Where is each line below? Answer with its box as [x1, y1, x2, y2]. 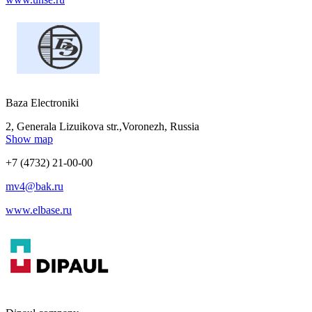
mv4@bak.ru [6, 180, 63, 192]
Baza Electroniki [6, 96, 79, 109]
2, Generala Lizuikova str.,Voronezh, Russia [6, 120, 199, 132]
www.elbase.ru [6, 203, 72, 216]
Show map [6, 132, 53, 145]
